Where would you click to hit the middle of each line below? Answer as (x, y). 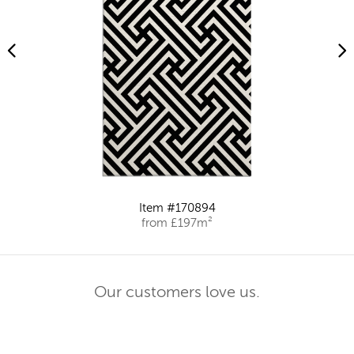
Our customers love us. (177, 294)
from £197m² (177, 224)
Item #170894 (177, 209)
